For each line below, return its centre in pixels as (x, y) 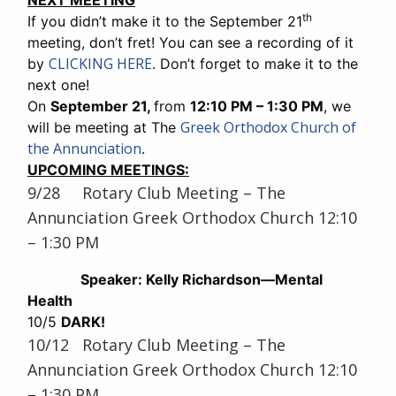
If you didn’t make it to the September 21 (165, 22)
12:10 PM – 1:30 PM (257, 107)
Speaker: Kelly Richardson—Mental (202, 280)
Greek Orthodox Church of (268, 128)
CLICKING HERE (100, 64)
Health (50, 301)
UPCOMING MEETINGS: (108, 170)
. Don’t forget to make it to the (255, 64)
